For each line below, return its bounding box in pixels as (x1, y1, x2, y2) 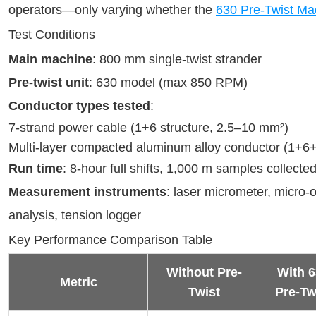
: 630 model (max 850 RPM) (89, 75, 248, 90)
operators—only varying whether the (8, 3, 216, 17)
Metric (59, 275, 97, 289)
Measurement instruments (8, 185, 166, 199)
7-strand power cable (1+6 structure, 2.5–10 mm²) (8, 121, 288, 135)
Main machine (8, 52, 92, 66)
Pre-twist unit (8, 75, 89, 90)
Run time (8, 162, 63, 176)
